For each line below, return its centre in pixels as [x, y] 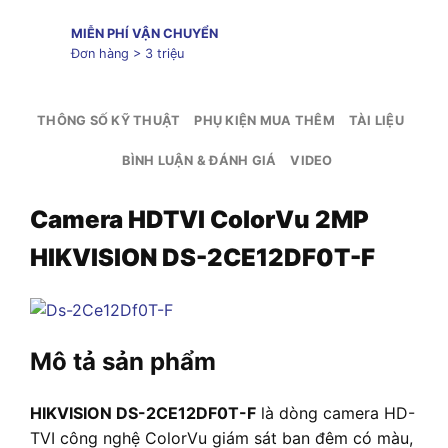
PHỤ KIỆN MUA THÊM [264, 120]
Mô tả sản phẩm [123, 362]
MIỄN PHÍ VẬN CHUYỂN [144, 34]
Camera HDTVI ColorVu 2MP [199, 219]
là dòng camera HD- [335, 413]
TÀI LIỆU [376, 120]
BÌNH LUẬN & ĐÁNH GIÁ [199, 160]
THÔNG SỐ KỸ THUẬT [109, 120]
